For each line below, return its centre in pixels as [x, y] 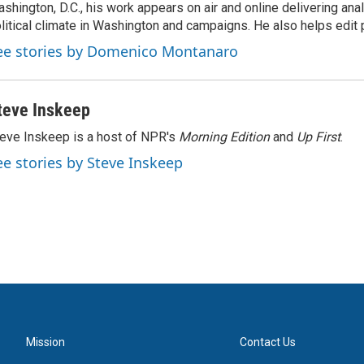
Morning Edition [226, 137]
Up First [318, 137]
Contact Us [268, 342]
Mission [45, 342]
